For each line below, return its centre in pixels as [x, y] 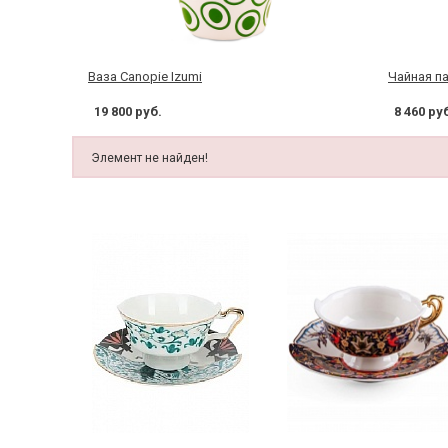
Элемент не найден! [149, 157]
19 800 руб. [128, 111]
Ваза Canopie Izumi [145, 76]
